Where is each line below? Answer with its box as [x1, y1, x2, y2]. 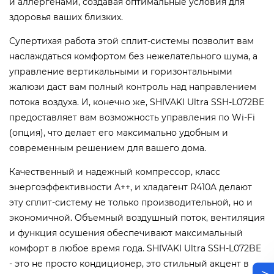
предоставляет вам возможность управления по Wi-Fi [9, 112, 255, 124]
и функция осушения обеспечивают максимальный [9, 228, 243, 239]
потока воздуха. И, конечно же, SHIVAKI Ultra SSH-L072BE [9, 97, 264, 108]
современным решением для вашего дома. [9, 143, 206, 154]
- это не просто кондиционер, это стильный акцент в [9, 258, 249, 270]
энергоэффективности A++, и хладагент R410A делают [9, 182, 252, 193]
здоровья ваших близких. [9, 12, 123, 23]
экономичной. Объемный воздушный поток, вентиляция [9, 212, 265, 224]
